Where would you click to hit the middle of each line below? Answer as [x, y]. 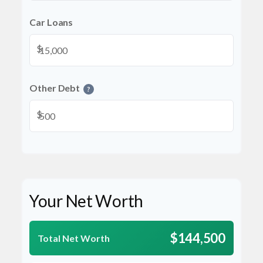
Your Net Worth [87, 201]
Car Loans [51, 22]
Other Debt [55, 88]
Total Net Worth [74, 238]
